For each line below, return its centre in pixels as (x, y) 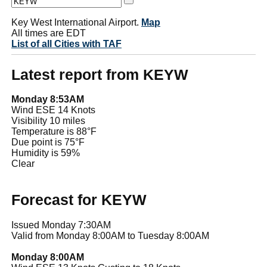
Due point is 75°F (48, 142)
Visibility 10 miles (48, 121)
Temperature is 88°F (54, 132)
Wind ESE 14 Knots (53, 110)
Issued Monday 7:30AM (61, 225)
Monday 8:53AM (48, 100)
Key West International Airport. (76, 22)
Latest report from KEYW (100, 74)
